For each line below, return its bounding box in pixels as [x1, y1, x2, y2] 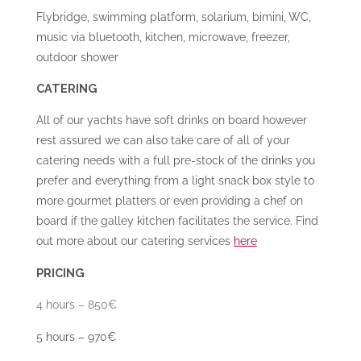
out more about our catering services [35, 234, 234, 248]
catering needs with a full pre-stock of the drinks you [35, 153, 315, 168]
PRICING [35, 265, 85, 280]
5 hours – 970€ [35, 329, 116, 343]
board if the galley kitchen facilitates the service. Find [35, 214, 318, 228]
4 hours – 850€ [35, 297, 117, 312]
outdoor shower [35, 49, 118, 64]
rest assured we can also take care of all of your [35, 133, 290, 147]
